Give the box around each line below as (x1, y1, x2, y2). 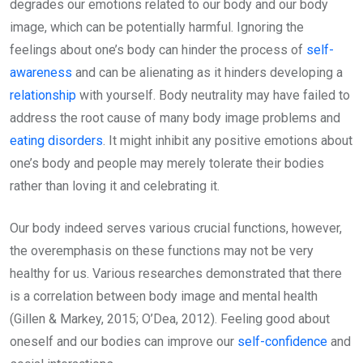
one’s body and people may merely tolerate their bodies (10, 156, 324, 171)
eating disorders (10, 133, 103, 148)
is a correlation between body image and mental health (10, 288, 318, 304)
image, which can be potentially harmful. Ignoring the (10, 19, 304, 35)
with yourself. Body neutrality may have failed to (76, 88, 350, 103)
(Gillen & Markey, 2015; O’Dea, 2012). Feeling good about (10, 311, 330, 327)
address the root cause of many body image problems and (10, 110, 340, 126)
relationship (10, 88, 76, 103)
